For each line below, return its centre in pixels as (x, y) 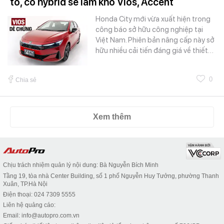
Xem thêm (112, 116)
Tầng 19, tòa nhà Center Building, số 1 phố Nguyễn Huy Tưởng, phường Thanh (111, 176)
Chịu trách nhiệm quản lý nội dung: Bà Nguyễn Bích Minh (81, 165)
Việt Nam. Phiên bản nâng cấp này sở (155, 40)
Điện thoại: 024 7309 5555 (39, 194)
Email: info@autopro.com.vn (41, 215)
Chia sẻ (26, 80)
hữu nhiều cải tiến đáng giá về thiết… (154, 50)
